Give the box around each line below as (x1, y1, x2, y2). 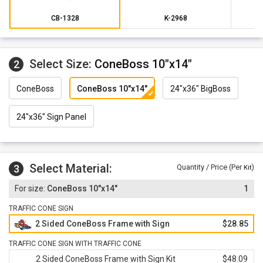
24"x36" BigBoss (170, 84, 231, 94)
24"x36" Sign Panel (16, 112, 86, 122)
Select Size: (29, 57, 95, 71)
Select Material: (29, 161, 112, 176)
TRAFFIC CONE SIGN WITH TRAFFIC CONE (9, 240, 141, 248)
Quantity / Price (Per (177, 163, 244, 171)
